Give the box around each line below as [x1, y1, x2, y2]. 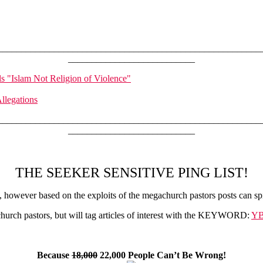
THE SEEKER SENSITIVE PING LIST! [15, 165, 248, 180]
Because [37, 250, 72, 260]
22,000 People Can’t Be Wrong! [97, 250, 226, 260]
